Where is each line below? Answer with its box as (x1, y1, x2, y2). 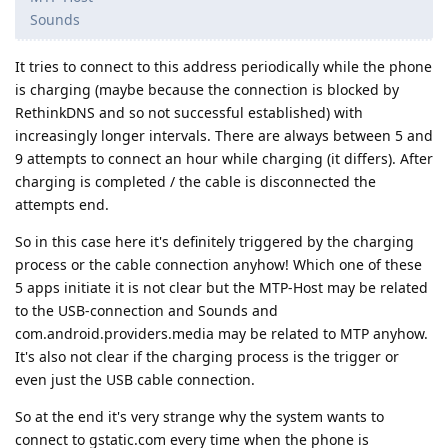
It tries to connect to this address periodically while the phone (15, 57, 432, 77)
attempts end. (15, 195, 109, 215)
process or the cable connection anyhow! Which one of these (15, 255, 422, 275)
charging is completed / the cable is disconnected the (15, 172, 376, 192)
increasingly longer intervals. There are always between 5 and (15, 126, 433, 146)
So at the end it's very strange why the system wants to (15, 407, 384, 427)
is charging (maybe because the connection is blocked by (15, 80, 399, 100)
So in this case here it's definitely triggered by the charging (15, 232, 414, 252)
